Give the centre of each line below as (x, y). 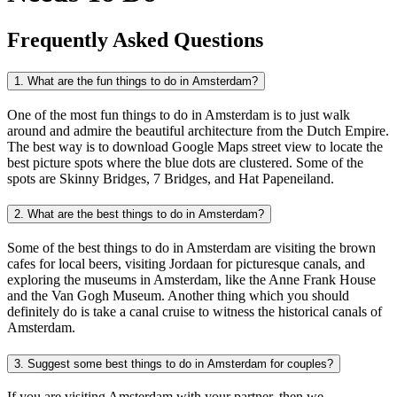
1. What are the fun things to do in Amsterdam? (136, 81)
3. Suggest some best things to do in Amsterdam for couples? (174, 363)
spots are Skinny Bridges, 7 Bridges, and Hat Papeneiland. (171, 178)
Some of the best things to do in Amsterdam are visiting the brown (191, 247)
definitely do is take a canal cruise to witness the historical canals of (195, 311)
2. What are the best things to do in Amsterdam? (139, 214)
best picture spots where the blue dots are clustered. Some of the (185, 162)
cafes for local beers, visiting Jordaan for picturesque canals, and (186, 263)
